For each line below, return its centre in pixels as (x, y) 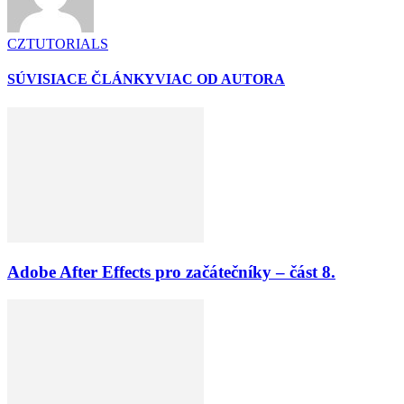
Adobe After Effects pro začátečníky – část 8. (171, 272)
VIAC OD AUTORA (220, 79)
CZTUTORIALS (58, 44)
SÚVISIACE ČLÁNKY (81, 79)
